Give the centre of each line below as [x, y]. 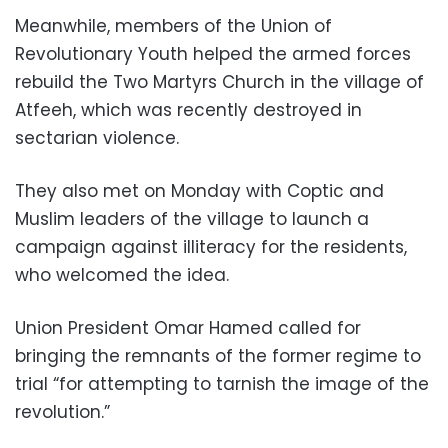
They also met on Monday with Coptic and [199, 191]
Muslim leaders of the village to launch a [192, 219]
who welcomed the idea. [122, 275]
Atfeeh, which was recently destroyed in [188, 110]
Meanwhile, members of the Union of [173, 26]
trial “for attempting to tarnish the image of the [222, 384]
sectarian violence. [97, 138]
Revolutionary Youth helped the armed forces [213, 54]
